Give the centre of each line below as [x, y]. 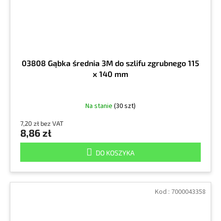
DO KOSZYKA [115, 152]
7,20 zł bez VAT [42, 123]
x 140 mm [110, 74]
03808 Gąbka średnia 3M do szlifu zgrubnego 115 [110, 63]
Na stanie [100, 106]
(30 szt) [125, 106]
